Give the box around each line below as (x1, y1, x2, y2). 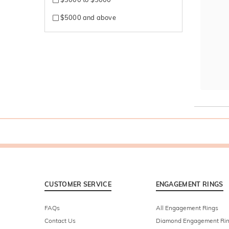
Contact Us (44, 217, 76, 225)
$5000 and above (58, 13, 116, 21)
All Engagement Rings (155, 204, 218, 212)
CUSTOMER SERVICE (44, 180, 111, 189)
